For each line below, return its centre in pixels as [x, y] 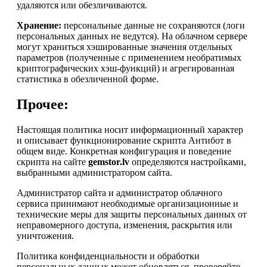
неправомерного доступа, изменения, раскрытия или [125, 225]
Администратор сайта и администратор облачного [119, 193]
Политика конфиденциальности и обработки [108, 256]
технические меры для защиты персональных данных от [132, 215]
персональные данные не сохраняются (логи [153, 26]
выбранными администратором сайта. [94, 173]
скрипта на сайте [52, 162]
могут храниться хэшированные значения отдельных [125, 47]
